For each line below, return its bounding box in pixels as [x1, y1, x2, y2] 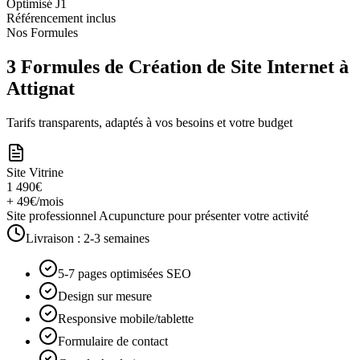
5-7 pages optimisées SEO [58, 267, 191, 281]
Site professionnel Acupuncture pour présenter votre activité [6, 209, 309, 223]
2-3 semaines [84, 231, 149, 246]
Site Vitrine [6, 166, 63, 180]
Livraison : [26, 231, 84, 246]
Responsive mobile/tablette [58, 312, 194, 326]
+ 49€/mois [6, 194, 63, 209]
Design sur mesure [58, 289, 152, 304]
